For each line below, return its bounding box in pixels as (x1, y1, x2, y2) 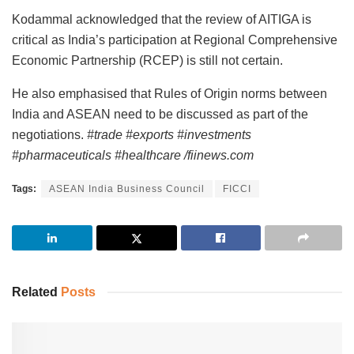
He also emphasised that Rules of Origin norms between (12, 86, 327, 100)
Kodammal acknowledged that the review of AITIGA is (12, 12, 311, 26)
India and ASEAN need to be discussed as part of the (12, 107, 308, 121)
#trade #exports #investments (87, 127, 251, 141)
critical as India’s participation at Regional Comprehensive (12, 32, 337, 47)
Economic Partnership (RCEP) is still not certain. (12, 53, 283, 67)
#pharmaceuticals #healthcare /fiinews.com (12, 148, 254, 162)
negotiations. (12, 127, 87, 141)
